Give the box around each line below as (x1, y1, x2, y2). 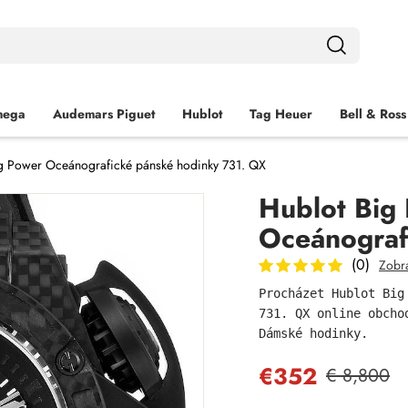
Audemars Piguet (53, 105, 155, 123)
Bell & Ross (340, 105, 406, 123)
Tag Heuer (250, 105, 312, 123)
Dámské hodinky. (259, 326, 368, 341)
